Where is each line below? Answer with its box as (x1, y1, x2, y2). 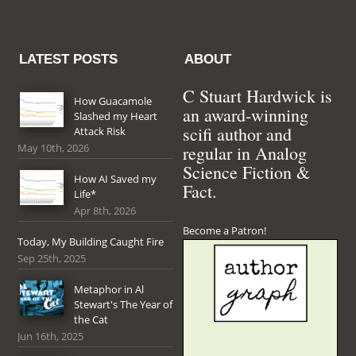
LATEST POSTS (19, 51, 118, 67)
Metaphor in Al (74, 281, 145, 296)
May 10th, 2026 (17, 140, 90, 155)
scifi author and (183, 122, 292, 145)
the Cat (74, 311, 109, 327)
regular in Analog (183, 141, 308, 164)
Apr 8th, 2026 (74, 203, 137, 218)
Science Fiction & (183, 160, 311, 184)
